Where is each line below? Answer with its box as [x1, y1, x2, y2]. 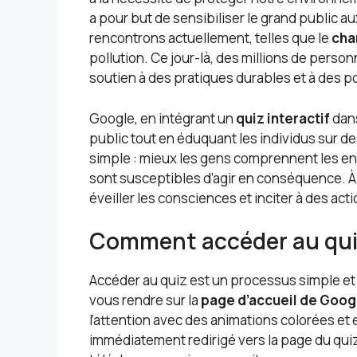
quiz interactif [236, 108, 330, 127]
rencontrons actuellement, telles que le [89, 29, 331, 48]
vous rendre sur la [89, 291, 201, 310]
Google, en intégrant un [89, 108, 236, 127]
